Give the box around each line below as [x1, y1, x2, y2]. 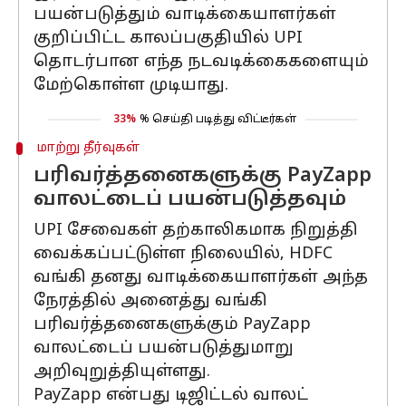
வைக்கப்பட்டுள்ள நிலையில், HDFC [34, 244, 333, 265]
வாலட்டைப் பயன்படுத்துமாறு [34, 338, 294, 359]
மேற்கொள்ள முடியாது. [34, 75, 228, 96]
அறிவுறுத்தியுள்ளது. [34, 362, 210, 382]
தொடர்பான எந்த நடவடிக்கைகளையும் [34, 52, 369, 72]
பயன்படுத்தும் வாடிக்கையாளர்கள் [34, 5, 336, 25]
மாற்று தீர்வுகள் [36, 140, 140, 156]
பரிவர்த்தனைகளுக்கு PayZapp [34, 164, 372, 188]
